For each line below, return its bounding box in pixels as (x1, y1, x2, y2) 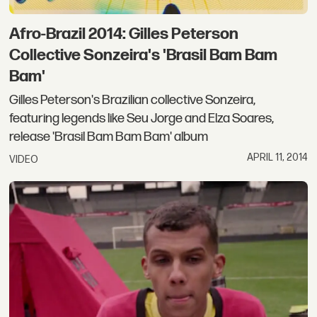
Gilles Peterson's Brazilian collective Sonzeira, (9, 92, 256, 109)
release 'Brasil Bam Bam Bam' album (9, 129, 209, 146)
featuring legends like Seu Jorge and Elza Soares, (9, 110, 275, 127)
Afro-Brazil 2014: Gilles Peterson (9, 23, 239, 44)
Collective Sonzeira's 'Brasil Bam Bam (9, 45, 278, 65)
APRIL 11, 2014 (246, 151, 308, 163)
